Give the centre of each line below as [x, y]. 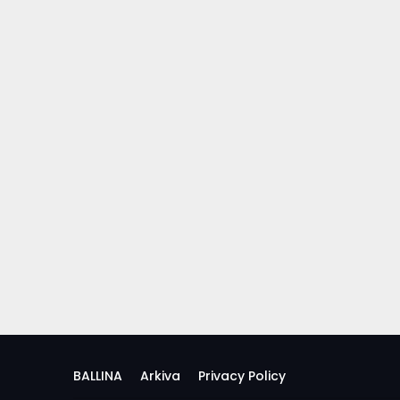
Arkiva [160, 375]
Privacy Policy [242, 375]
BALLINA [98, 375]
